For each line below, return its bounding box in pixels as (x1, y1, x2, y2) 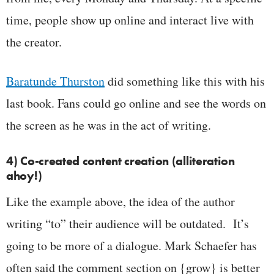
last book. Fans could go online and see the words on (6, 94, 266, 111)
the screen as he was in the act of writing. (6, 116, 211, 133)
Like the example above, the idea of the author (6, 193, 235, 210)
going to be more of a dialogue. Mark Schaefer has (6, 237, 257, 254)
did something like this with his (105, 72, 265, 89)
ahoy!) (6, 167, 42, 183)
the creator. (6, 33, 62, 50)
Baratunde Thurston (6, 72, 105, 89)
